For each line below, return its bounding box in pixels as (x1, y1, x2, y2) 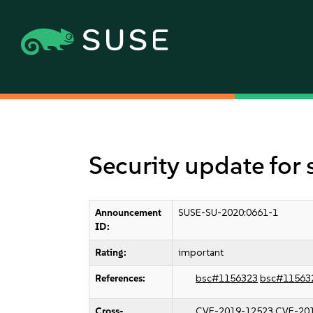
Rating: (95, 247, 127, 259)
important (178, 247, 224, 259)
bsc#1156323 (196, 272, 259, 284)
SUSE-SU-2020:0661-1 (178, 207, 279, 219)
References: (95, 272, 146, 284)
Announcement (95, 207, 162, 219)
